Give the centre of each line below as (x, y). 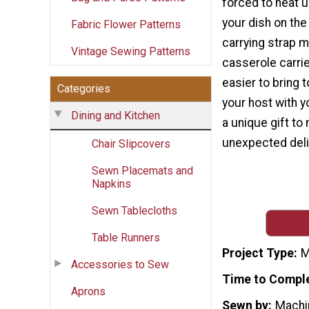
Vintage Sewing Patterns (131, 51)
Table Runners (126, 237)
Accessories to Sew (120, 264)
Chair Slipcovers (131, 143)
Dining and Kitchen (116, 115)
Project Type (258, 253)
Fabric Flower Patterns (126, 24)
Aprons (88, 291)
